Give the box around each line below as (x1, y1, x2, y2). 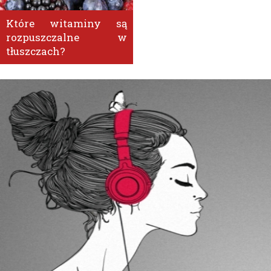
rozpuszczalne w (6, 30, 127, 45)
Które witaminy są (6, 16, 127, 31)
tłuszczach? (6, 44, 65, 59)
